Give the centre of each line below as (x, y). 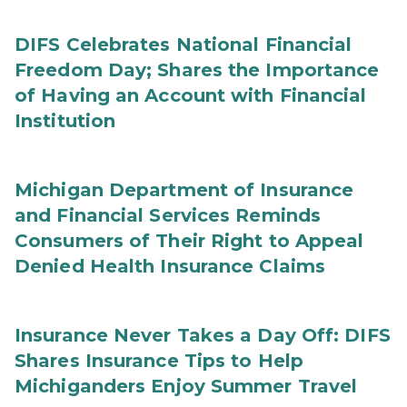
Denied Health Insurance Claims (170, 266)
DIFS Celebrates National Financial (184, 45)
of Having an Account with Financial (191, 95)
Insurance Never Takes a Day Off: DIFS (203, 335)
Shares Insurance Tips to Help (159, 361)
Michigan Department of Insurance (184, 190)
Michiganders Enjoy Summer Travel (186, 386)
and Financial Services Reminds (168, 215)
